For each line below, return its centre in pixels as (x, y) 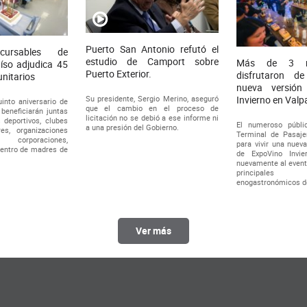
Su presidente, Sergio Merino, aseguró (152, 98)
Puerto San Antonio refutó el (152, 49)
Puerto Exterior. (118, 73)
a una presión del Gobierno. (132, 127)
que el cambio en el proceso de (152, 108)
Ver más (153, 231)
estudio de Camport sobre (152, 61)
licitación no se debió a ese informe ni (152, 117)
